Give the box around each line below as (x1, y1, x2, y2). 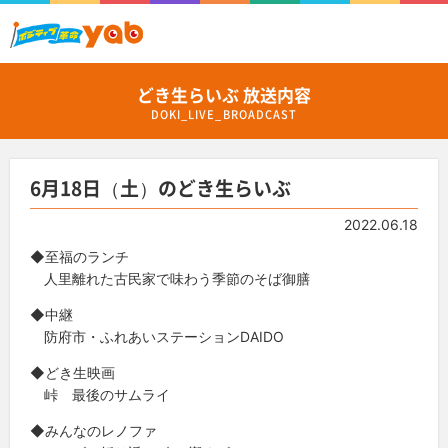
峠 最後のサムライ (30, 385, 170, 403)
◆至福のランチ (30, 247, 129, 265)
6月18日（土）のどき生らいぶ (30, 173, 291, 202)
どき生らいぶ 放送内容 (137, 81, 311, 107)
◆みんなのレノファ (30, 421, 157, 439)
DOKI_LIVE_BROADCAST (150, 105, 298, 123)
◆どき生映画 (30, 363, 115, 381)
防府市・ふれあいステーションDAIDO (30, 327, 284, 345)
